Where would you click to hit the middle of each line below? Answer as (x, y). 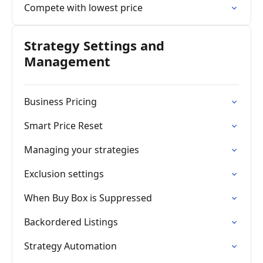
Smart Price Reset (63, 126)
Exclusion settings (64, 174)
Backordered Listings (71, 222)
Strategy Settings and (94, 45)
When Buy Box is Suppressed (88, 198)
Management (67, 61)
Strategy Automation (70, 246)
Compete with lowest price (83, 8)
